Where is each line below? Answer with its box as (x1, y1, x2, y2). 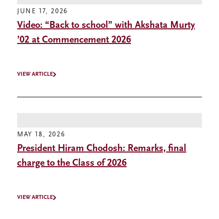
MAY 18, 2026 (17, 131, 66, 139)
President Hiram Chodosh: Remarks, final (17, 144, 186, 154)
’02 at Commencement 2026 (17, 35, 131, 45)
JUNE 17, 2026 (17, 8, 68, 16)
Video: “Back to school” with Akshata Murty (17, 21, 195, 31)
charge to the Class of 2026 (17, 158, 127, 169)
